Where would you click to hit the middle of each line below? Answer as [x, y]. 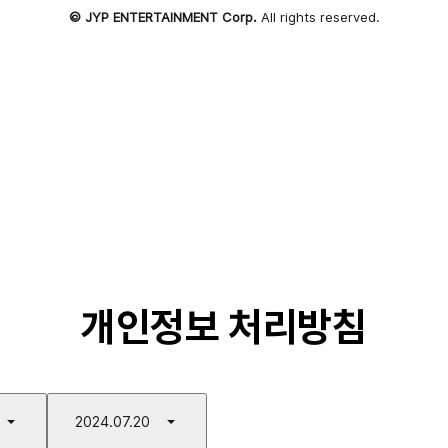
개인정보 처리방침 [224, 326]
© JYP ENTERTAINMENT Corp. [162, 16]
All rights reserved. [318, 16]
